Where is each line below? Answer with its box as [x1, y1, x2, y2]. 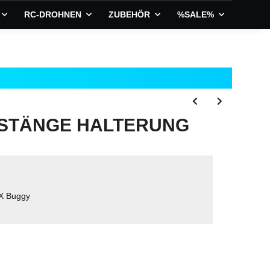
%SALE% [177, 9, 215, 19]
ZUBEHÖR [108, 9, 150, 19]
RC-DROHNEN [24, 9, 81, 19]
